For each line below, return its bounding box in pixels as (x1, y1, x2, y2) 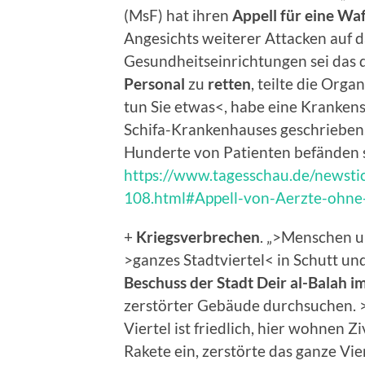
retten (208, 74, 251, 94)
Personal (124, 74, 185, 94)
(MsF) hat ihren (124, 6, 232, 25)
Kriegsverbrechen (136, 227, 260, 247)
